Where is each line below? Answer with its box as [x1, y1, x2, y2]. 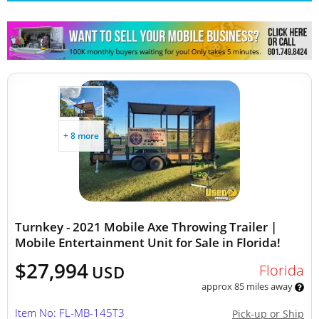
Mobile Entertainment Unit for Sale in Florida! [15, 234, 281, 251]
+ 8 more [63, 130, 99, 142]
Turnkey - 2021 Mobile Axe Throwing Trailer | [15, 219, 277, 235]
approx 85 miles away [201, 280, 295, 293]
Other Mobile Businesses [66, 23, 174, 36]
